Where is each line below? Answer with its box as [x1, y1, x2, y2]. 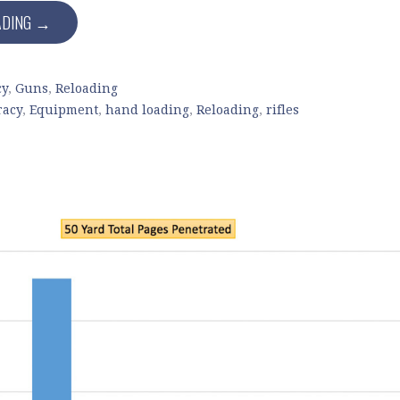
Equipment [29, 102, 98, 117]
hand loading [105, 102, 189, 117]
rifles [266, 102, 299, 117]
